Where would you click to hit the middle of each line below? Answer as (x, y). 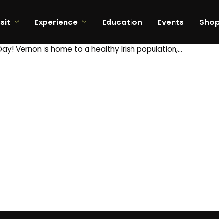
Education (122, 22)
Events (171, 22)
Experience (56, 22)
